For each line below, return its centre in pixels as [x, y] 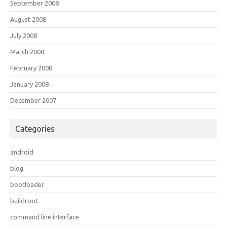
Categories [35, 129]
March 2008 [27, 52]
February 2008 [31, 68]
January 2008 [29, 84]
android [22, 152]
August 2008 [28, 19]
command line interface [45, 217]
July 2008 [24, 35]
